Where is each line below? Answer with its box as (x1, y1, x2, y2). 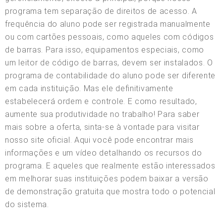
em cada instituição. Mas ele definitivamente (5, 83, 173, 93)
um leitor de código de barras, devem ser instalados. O (5, 57, 213, 67)
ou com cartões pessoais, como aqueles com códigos (5, 32, 214, 42)
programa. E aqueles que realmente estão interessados (5, 161, 216, 170)
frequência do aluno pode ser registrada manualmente (5, 19, 211, 29)
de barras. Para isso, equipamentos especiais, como (5, 45, 205, 55)
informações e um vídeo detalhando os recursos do (5, 148, 202, 158)
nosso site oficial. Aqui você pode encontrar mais (5, 135, 194, 145)
